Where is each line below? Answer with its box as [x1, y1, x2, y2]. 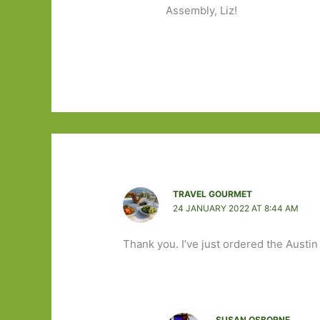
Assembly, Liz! [166, 4, 238, 18]
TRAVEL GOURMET [173, 188, 253, 199]
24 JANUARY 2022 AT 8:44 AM [173, 202, 299, 214]
